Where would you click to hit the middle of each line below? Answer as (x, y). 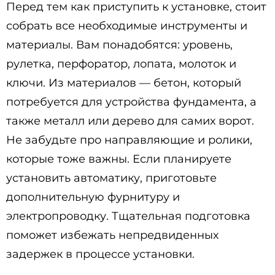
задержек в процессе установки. (100, 254)
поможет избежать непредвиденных (112, 235)
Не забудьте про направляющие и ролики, (129, 140)
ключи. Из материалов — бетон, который (124, 83)
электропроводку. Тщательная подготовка (128, 216)
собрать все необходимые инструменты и (127, 26)
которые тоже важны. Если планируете (119, 159)
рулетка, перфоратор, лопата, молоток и (121, 64)
